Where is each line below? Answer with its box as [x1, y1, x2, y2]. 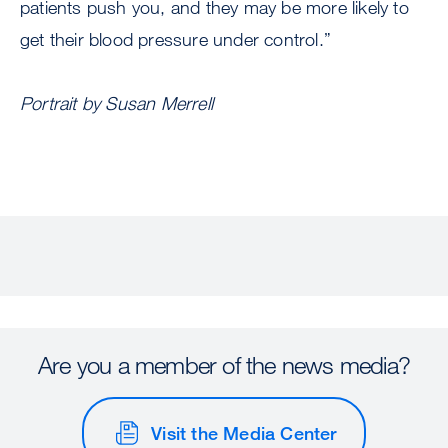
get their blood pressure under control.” [20, 28, 332, 51]
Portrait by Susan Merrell [20, 92, 213, 115]
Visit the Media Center [151, 421, 337, 444]
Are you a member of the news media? [38, 350, 410, 380]
